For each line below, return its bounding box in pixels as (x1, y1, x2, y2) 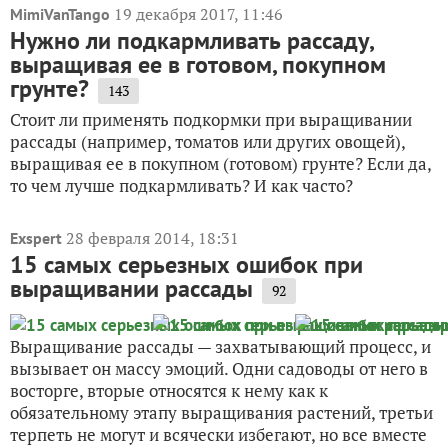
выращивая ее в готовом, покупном (10, 49, 386, 80)
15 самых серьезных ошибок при (10, 249, 363, 280)
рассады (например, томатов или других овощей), (10, 130, 405, 153)
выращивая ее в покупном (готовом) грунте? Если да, (10, 152, 431, 175)
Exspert (10, 228, 62, 248)
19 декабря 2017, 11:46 (114, 3, 283, 25)
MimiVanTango (10, 4, 110, 24)
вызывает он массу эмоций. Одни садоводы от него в (10, 357, 428, 380)
